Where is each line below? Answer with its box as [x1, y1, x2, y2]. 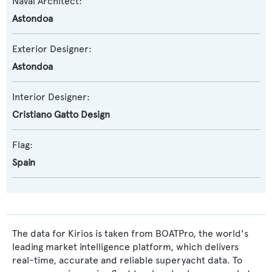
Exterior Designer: [12, 43, 92, 55]
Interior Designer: [12, 91, 90, 103]
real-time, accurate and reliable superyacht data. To [12, 254, 242, 266]
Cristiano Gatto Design [12, 109, 110, 120]
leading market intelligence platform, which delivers [12, 241, 239, 253]
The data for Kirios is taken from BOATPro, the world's [12, 228, 248, 239]
